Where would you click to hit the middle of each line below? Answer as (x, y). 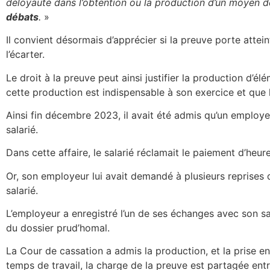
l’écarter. (25, 55)
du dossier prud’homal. (58, 228)
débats (22, 17)
